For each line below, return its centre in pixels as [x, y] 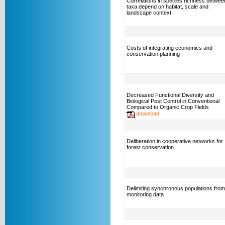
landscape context [149, 13]
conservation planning [153, 54]
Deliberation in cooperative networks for [175, 141]
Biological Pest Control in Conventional [173, 101]
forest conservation [150, 147]
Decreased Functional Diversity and [170, 95]
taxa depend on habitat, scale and [167, 7]
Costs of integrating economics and [170, 48]
